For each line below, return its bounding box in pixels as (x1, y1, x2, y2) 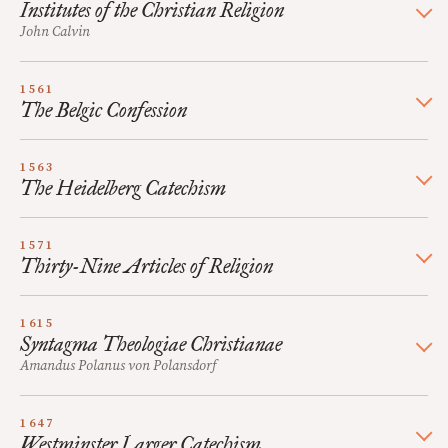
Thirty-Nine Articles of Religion (20, 254, 273, 278)
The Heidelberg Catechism (20, 176, 226, 200)
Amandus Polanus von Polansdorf (20, 357, 216, 375)
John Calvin (20, 23, 90, 41)
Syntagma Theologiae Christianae (20, 332, 282, 356)
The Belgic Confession (20, 98, 187, 122)
